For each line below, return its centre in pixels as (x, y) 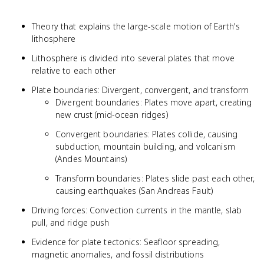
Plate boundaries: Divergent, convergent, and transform (141, 90)
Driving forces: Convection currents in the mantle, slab (137, 210)
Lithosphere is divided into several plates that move (133, 58)
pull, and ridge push (71, 222)
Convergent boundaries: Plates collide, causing (147, 134)
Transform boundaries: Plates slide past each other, (155, 178)
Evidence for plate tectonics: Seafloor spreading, (126, 242)
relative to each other (74, 70)
